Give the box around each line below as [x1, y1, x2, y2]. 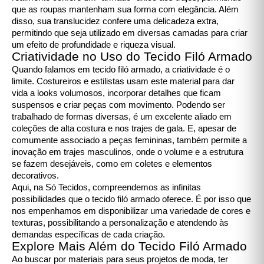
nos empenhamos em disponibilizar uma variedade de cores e [12, 206, 250, 216]
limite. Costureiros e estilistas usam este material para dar [12, 76, 235, 86]
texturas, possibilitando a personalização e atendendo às [12, 217, 229, 227]
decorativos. [12, 170, 59, 180]
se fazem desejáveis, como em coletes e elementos [12, 159, 212, 169]
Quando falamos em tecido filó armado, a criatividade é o [12, 64, 230, 74]
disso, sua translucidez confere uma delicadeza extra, [12, 16, 219, 26]
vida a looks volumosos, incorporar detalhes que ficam [12, 88, 221, 98]
